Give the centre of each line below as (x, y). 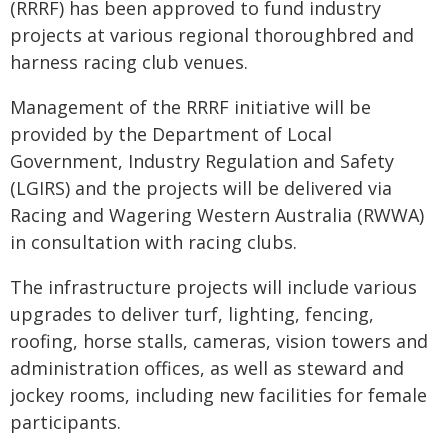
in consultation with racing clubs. (153, 242)
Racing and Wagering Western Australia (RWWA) (217, 215)
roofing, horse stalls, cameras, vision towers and (219, 341)
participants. (65, 422)
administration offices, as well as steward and (207, 368)
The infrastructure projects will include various (213, 287)
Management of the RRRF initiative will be (190, 107)
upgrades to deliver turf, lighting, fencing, (192, 314)
